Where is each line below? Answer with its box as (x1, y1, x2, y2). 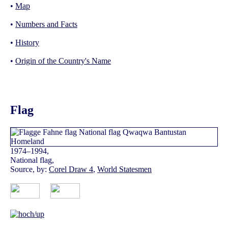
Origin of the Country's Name (15, 56, 111, 65)
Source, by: (10, 164, 49, 174)
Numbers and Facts (15, 19, 77, 28)
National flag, (10, 155, 54, 164)
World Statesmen (97, 164, 152, 174)
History (15, 38, 39, 47)
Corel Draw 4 (49, 164, 93, 174)
